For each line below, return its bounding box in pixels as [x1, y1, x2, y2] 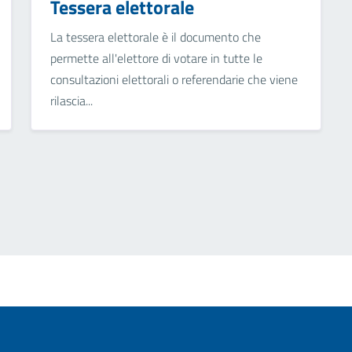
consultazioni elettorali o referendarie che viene [49, 70, 298, 90]
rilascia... [49, 91, 93, 111]
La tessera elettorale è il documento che [49, 27, 261, 47]
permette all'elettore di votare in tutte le [49, 49, 262, 68]
